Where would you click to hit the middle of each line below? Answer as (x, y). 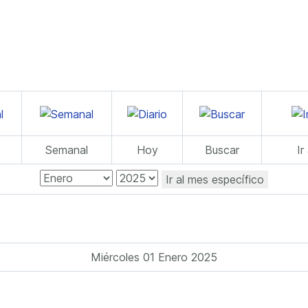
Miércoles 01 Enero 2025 (154, 257)
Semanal (67, 150)
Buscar (222, 150)
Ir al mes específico (215, 179)
